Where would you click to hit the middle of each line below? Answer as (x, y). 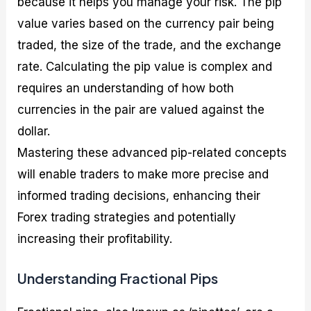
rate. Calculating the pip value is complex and (145, 66)
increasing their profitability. (95, 238)
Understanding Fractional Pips (118, 278)
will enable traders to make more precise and (143, 174)
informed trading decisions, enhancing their (139, 195)
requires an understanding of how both (126, 88)
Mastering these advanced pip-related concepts (152, 152)
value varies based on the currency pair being (146, 23)
